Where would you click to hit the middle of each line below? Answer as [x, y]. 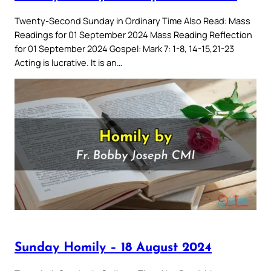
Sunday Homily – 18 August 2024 [113, 248]
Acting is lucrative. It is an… [68, 63]
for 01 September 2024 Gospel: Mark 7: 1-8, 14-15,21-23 [124, 49]
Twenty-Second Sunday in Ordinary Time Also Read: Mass [132, 21]
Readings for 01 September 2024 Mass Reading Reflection [133, 35]
